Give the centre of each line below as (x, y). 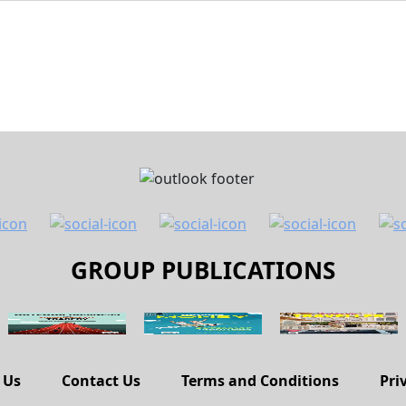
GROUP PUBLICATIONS (203, 270)
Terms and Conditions (260, 380)
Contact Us (101, 380)
